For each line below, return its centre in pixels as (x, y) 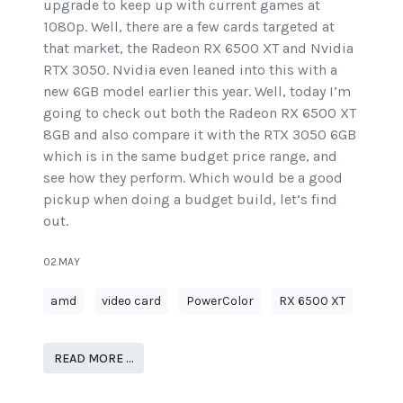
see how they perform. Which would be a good (193, 178)
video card (131, 301)
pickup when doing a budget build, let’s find (190, 200)
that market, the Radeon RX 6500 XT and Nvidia (198, 49)
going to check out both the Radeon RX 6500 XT (200, 113)
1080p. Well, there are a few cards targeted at (189, 27)
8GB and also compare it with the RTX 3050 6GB (200, 135)
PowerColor (220, 301)
